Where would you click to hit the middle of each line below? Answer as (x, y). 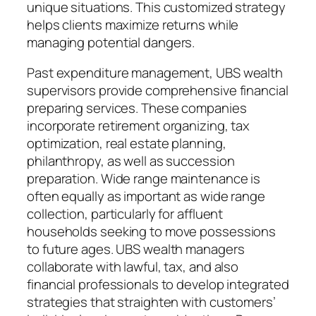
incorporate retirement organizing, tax (139, 126)
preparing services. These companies (137, 108)
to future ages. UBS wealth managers (136, 249)
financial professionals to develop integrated (158, 285)
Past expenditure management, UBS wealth (155, 73)
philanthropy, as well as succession (131, 161)
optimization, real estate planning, (127, 144)
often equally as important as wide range (146, 196)
